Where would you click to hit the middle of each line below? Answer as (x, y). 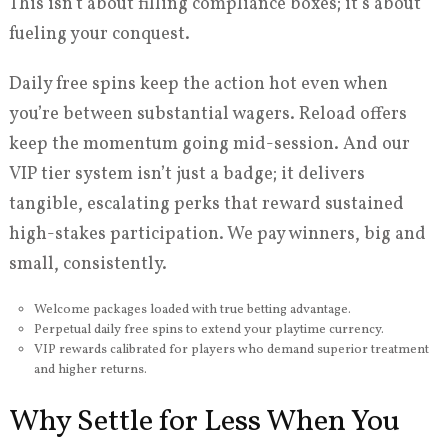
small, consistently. (87, 265)
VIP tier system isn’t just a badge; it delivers (186, 175)
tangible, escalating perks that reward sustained (206, 205)
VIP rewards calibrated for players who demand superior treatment (231, 350)
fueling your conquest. (99, 35)
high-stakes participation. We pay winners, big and (217, 235)
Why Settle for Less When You (204, 421)
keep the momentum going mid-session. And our (209, 145)
